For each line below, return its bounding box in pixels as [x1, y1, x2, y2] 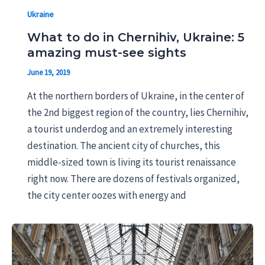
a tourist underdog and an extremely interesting [27, 122, 232, 135]
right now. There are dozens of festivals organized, [27, 172, 240, 185]
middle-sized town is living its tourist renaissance [27, 155, 236, 169]
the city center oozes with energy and [27, 188, 186, 202]
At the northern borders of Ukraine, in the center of [27, 89, 244, 102]
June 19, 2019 [27, 67, 70, 78]
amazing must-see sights [27, 46, 186, 60]
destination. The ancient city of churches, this [27, 138, 220, 152]
